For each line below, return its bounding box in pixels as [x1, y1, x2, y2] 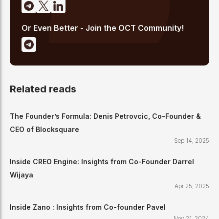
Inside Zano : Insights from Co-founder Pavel [10, 202, 166, 211]
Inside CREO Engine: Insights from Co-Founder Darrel [10, 157, 194, 166]
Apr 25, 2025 [175, 182, 209, 190]
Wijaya [10, 170, 33, 179]
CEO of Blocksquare [10, 125, 79, 133]
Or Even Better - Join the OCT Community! [22, 22, 184, 33]
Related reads [10, 83, 76, 95]
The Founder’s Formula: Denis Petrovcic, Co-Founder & [10, 111, 201, 120]
